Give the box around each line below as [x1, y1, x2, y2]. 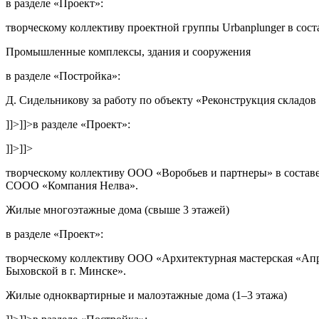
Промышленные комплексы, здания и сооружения [6, 45, 251, 58]
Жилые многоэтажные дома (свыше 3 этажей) [6, 203, 229, 216]
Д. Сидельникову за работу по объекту [6, 93, 196, 106]
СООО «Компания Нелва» [6, 179, 135, 192]
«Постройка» [53, 69, 117, 82]
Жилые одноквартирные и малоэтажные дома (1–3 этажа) [6, 288, 287, 301]
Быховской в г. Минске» [6, 264, 123, 277]
